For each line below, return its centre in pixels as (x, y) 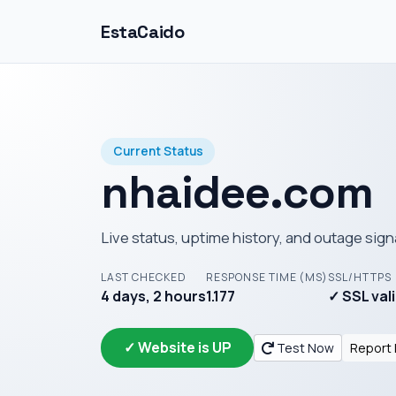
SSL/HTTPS (360, 277)
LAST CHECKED (144, 277)
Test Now (305, 347)
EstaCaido (143, 31)
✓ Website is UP (177, 348)
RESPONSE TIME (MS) (267, 277)
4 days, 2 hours (153, 296)
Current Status (158, 152)
